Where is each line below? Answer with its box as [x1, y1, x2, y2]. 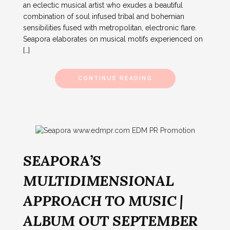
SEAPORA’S [23, 151, 102, 170]
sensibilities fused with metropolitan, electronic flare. [23, 24, 197, 32]
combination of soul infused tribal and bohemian [23, 12, 184, 21]
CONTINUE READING [78, 75, 152, 82]
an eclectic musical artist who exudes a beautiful [23, 1, 183, 10]
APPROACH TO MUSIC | [23, 191, 184, 210]
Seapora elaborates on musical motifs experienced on [23, 35, 203, 44]
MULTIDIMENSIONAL [23, 171, 174, 190]
